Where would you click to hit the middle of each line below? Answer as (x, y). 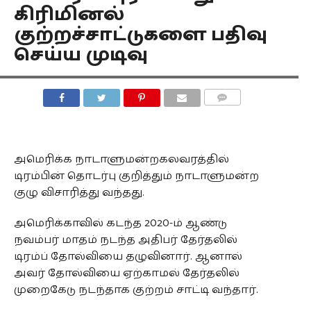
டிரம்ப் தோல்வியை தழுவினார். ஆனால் (128, 257)
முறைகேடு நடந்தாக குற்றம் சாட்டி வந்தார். (136, 290)
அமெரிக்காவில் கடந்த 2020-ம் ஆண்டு (120, 223)
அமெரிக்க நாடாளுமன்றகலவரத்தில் (121, 159)
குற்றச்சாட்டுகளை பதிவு (140, 35)
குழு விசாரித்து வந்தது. (79, 193)
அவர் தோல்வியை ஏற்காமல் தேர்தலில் (126, 273)
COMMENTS (231, 114)
